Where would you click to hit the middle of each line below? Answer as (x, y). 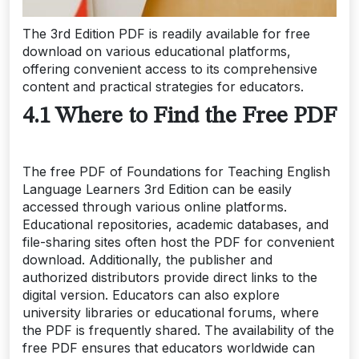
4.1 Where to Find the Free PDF (179, 116)
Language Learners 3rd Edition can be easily (157, 189)
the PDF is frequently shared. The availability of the (178, 330)
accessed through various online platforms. (155, 206)
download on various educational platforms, (157, 51)
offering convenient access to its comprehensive (170, 69)
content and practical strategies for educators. (163, 86)
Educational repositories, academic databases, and (175, 224)
